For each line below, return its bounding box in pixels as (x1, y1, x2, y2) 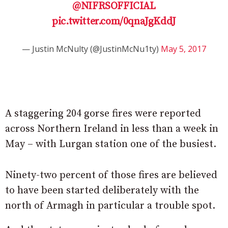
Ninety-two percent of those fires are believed (5, 168, 217, 182)
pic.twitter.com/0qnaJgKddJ (52, 15, 176, 28)
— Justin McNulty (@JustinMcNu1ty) (22, 43, 161, 54)
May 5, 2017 (161, 43, 206, 54)
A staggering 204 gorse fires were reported (5, 107, 201, 120)
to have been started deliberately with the (5, 184, 199, 197)
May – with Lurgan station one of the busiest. (5, 137, 216, 151)
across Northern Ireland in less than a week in (5, 122, 218, 135)
